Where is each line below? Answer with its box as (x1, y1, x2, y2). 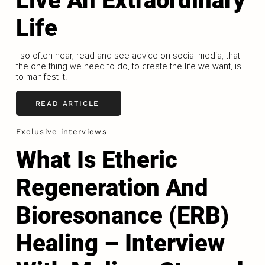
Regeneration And (15, 173, 208, 202)
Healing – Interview (15, 229, 225, 257)
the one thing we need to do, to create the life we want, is (15, 61, 241, 72)
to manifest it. (15, 72, 67, 83)
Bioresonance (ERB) (15, 201, 229, 230)
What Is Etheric (15, 146, 177, 174)
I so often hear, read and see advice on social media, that (15, 50, 240, 62)
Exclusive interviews (15, 127, 107, 137)
